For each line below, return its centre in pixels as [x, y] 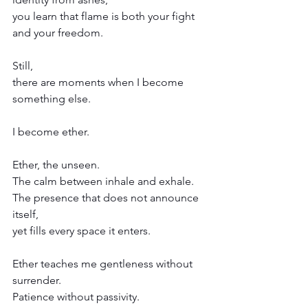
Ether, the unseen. [56, 164]
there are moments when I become [99, 82]
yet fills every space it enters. [81, 230]
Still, [23, 65]
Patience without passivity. [76, 296]
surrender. [37, 280]
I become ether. [51, 131]
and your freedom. [58, 32]
